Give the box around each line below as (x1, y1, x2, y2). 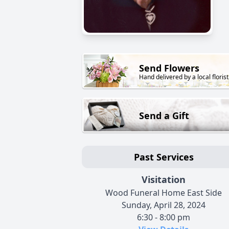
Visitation (142, 173, 186, 186)
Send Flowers (139, 62, 199, 75)
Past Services (133, 151, 194, 164)
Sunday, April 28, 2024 (122, 199, 205, 211)
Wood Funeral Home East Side (105, 187, 222, 199)
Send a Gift (139, 109, 189, 122)
